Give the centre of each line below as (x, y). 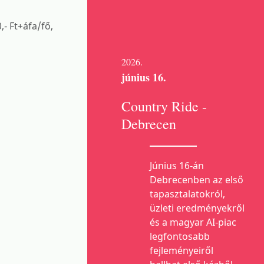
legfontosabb (180, 236)
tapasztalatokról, (187, 194)
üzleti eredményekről (197, 208)
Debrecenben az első (197, 180)
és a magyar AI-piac (193, 222)
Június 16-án (177, 166)
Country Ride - (164, 106)
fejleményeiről (181, 250)
